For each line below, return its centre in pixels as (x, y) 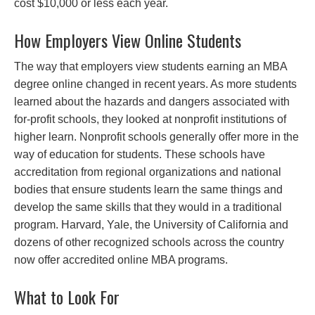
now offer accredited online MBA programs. (121, 260)
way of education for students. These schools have (140, 154)
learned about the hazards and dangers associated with (152, 102)
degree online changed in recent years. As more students (155, 84)
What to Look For (67, 297)
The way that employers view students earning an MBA (150, 66)
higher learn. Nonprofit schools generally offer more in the (156, 137)
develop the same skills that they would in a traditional (148, 207)
